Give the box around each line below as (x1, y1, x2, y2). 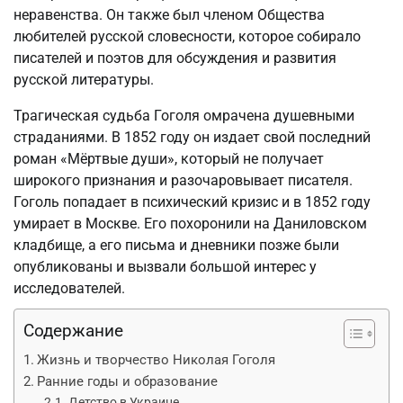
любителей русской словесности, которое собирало (13, 27, 361, 45)
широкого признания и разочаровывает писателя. (13, 171, 353, 189)
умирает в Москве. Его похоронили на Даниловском (13, 214, 367, 232)
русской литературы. (13, 70, 154, 88)
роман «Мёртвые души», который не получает (13, 149, 324, 167)
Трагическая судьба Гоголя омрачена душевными (13, 106, 354, 124)
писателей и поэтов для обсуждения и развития (13, 49, 336, 67)
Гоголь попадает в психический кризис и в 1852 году (13, 193, 371, 210)
